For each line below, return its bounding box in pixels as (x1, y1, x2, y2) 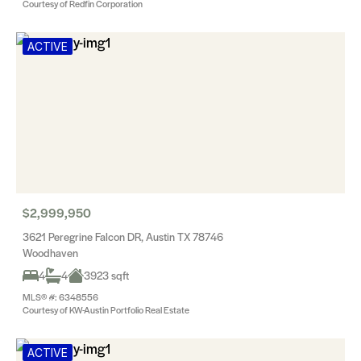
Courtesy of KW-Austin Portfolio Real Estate (23, 303, 189, 316)
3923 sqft (84, 268, 129, 283)
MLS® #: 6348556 (23, 290, 98, 303)
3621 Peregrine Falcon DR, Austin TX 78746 (23, 229, 223, 244)
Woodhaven (23, 245, 78, 260)
